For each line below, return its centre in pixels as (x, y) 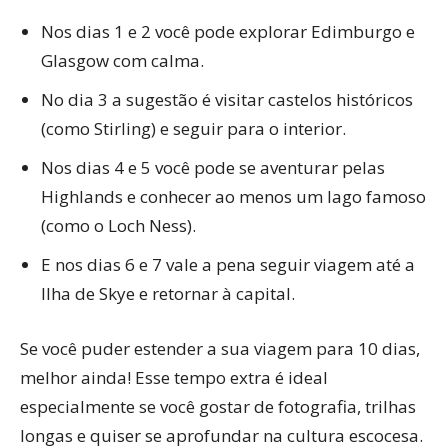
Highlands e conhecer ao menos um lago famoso (233, 197)
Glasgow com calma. (122, 61)
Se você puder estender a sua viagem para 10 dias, (220, 349)
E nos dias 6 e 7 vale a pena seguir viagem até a (228, 265)
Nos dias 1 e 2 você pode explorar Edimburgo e (228, 32)
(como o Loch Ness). (118, 226)
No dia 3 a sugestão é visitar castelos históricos (227, 100)
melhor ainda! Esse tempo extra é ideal (174, 378)
